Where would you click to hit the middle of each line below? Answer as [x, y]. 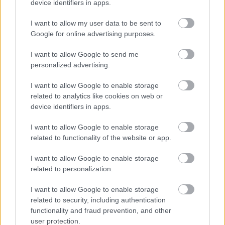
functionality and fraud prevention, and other [101, 210]
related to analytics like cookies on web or [97, 96]
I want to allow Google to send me [85, 54]
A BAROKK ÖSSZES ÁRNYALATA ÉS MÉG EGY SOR [116, 7]
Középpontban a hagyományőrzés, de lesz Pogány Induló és [104, 45]
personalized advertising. [70, 65]
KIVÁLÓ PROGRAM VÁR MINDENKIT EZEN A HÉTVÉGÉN [117, 17]
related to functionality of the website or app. [101, 138]
